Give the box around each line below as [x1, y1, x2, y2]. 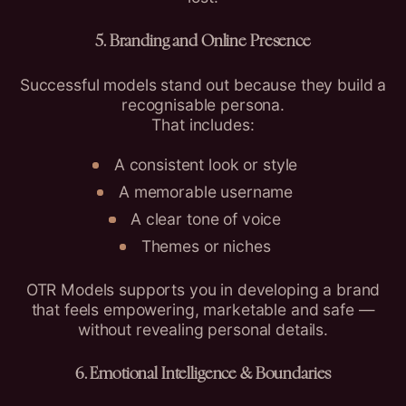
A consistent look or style [113, 154, 298, 174]
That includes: [151, 115, 255, 134]
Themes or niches [140, 236, 271, 256]
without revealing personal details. [77, 320, 329, 340]
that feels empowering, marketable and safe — [31, 300, 375, 320]
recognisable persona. [121, 95, 285, 114]
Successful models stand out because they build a [19, 75, 387, 94]
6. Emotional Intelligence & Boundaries [74, 366, 332, 383]
